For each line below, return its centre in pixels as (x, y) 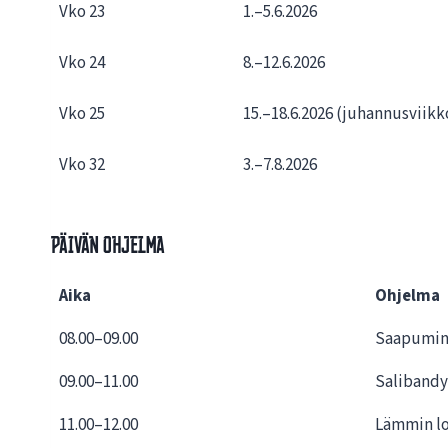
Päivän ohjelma (108, 245)
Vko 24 (82, 63)
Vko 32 (82, 165)
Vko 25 (82, 114)
